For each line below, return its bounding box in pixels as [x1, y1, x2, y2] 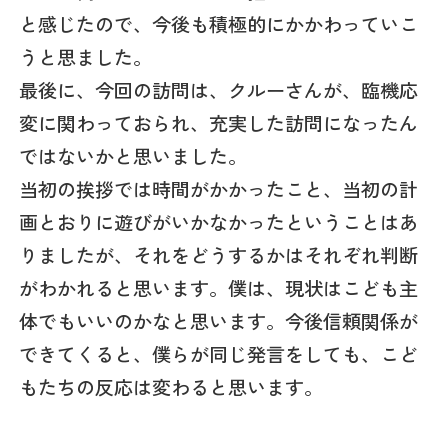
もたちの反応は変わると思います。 [19, 372, 324, 401]
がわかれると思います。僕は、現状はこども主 [19, 273, 419, 302]
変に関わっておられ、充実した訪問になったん [19, 108, 419, 137]
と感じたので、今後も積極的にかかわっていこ [19, 9, 419, 38]
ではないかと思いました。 [19, 141, 248, 170]
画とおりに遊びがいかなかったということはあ [19, 207, 419, 236]
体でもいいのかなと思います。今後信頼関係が [19, 306, 419, 335]
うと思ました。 [19, 42, 153, 71]
